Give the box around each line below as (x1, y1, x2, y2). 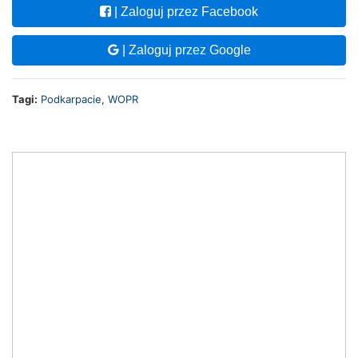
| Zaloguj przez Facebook (111, 5, 258, 19)
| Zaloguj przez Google (118, 43, 251, 58)
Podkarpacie (41, 93, 101, 106)
